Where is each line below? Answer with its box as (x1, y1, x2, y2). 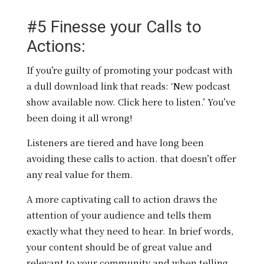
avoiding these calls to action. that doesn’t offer (26, 152, 236, 165)
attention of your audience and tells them (26, 209, 212, 222)
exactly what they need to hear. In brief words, (26, 225, 234, 237)
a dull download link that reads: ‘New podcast (26, 80, 230, 93)
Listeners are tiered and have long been (26, 136, 204, 149)
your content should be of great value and (26, 240, 212, 253)
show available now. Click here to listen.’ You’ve (26, 95, 236, 108)
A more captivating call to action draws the (26, 193, 217, 206)
